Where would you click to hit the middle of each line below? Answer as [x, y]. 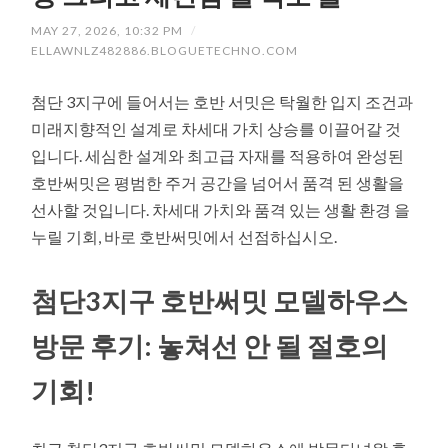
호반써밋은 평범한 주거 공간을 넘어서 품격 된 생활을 [218, 183]
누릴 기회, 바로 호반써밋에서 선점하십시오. [184, 237]
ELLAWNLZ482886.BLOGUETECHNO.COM [165, 51]
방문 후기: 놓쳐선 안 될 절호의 [210, 345]
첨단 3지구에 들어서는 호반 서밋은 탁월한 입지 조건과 [222, 102]
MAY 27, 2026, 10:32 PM [107, 31]
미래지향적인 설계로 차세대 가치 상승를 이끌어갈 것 [216, 129]
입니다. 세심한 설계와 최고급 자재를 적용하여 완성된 [218, 156]
